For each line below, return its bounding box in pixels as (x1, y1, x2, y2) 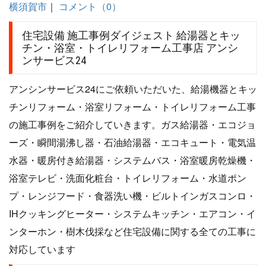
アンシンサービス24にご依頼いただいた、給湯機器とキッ (9, 82, 257, 96)
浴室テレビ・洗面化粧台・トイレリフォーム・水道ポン (9, 171, 246, 185)
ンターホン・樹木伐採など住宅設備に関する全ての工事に (9, 224, 256, 239)
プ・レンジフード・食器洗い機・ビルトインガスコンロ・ (9, 189, 256, 203)
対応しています (9, 242, 75, 256)
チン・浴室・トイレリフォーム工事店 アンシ (22, 42, 238, 55)
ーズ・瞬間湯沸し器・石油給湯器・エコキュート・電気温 (9, 135, 256, 150)
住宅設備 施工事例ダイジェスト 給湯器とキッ (22, 29, 240, 42)
